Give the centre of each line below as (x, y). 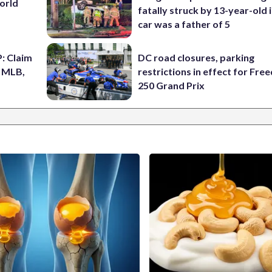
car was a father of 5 (184, 24)
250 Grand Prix (172, 86)
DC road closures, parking (196, 58)
